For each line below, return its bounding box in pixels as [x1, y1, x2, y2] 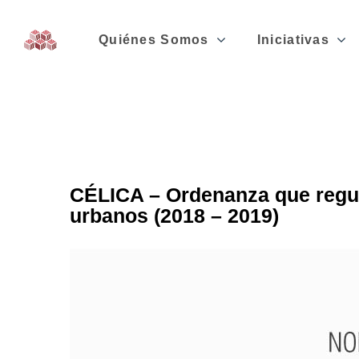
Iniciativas [256, 33, 330, 46]
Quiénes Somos [99, 33, 209, 46]
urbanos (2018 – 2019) [70, 204, 279, 227]
